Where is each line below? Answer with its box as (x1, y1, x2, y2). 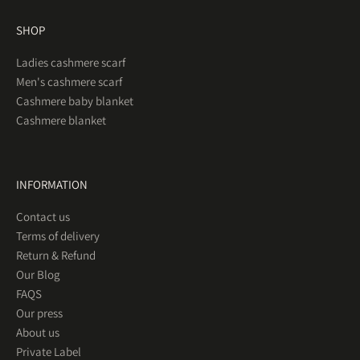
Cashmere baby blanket (16, 92, 133, 108)
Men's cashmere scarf (16, 73, 122, 89)
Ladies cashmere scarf (16, 54, 125, 70)
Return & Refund (16, 247, 96, 263)
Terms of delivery (16, 227, 100, 243)
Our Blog (16, 266, 60, 282)
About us (16, 324, 59, 340)
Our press (16, 305, 63, 321)
